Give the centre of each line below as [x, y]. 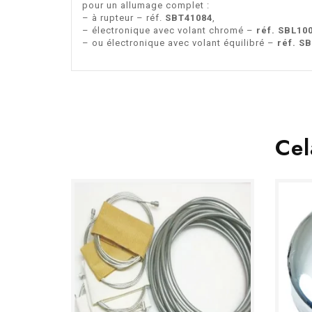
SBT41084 [189, 17]
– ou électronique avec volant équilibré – [180, 42]
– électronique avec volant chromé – [169, 30]
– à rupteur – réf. [124, 17]
